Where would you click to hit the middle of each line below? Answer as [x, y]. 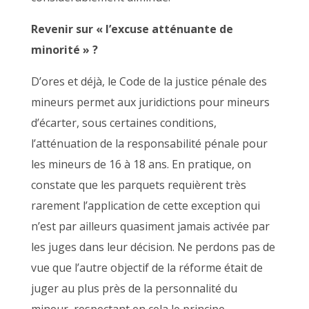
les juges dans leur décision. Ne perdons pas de [153, 247]
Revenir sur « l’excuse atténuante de [132, 29]
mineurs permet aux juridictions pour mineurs [150, 102]
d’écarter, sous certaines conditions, [123, 123]
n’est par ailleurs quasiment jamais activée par [150, 226]
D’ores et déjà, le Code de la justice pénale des [149, 81]
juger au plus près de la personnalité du [134, 288]
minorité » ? [64, 50]
